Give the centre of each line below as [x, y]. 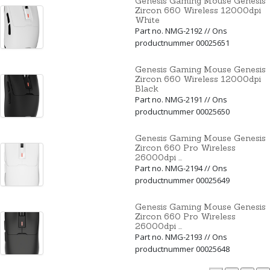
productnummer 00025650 [182, 111]
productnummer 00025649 [182, 180]
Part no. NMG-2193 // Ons [181, 237]
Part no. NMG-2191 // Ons [181, 99]
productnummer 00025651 [182, 42]
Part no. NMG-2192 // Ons [181, 30]
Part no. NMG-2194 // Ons [181, 168]
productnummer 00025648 [182, 249]
